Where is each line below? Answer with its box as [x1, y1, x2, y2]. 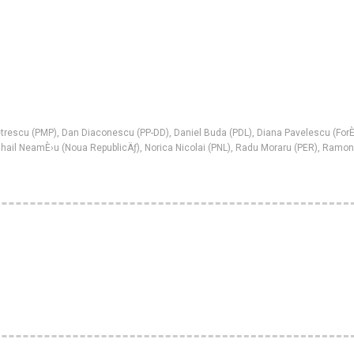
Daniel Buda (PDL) [174, 127, 252, 139]
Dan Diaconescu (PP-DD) [62, 127, 169, 139]
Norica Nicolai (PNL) [145, 142, 231, 154]
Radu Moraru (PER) [235, 142, 318, 154]
